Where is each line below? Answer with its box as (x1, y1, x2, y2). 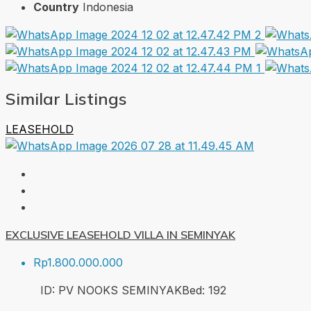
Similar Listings (6, 87, 127, 109)
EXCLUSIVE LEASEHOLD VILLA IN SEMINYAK (6, 227, 235, 242)
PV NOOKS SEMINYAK (58, 283, 182, 297)
